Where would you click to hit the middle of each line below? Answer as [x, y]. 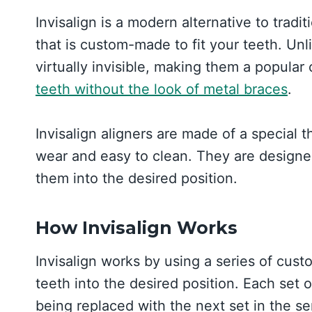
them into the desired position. [136, 178]
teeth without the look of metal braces [162, 89]
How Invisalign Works [136, 228]
